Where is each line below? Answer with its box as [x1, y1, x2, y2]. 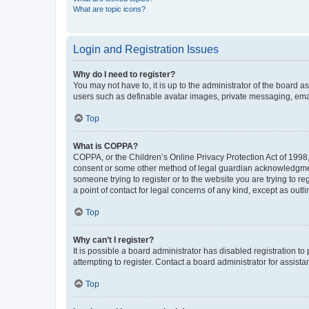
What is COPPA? [73, 141, 138, 151]
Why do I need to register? [73, 70, 175, 79]
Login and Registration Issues [73, 43, 219, 55]
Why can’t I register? [73, 235, 154, 245]
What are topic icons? [73, 5, 146, 13]
